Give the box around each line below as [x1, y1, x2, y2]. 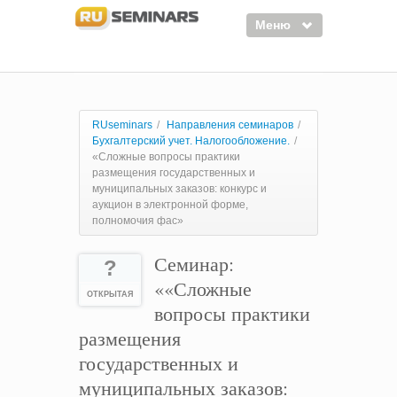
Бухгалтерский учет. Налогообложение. [92, 135, 290, 147]
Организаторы [85, 174, 176, 191]
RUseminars [92, 119, 152, 131]
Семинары [85, 75, 151, 93]
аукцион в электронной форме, [92, 198, 248, 211]
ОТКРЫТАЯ [87, 290, 133, 299]
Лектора [85, 206, 136, 224]
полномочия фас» [92, 214, 183, 227]
